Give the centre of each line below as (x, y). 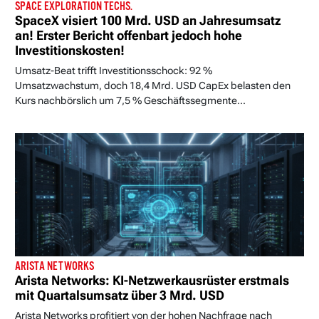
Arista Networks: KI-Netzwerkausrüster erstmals (152, 281)
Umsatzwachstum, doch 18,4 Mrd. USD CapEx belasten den (153, 85)
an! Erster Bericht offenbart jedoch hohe (129, 35)
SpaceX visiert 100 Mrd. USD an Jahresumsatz (148, 20)
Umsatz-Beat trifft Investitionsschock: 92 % (114, 70)
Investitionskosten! (70, 50)
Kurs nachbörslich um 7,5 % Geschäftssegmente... (130, 100)
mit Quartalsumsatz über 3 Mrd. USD (120, 296)
